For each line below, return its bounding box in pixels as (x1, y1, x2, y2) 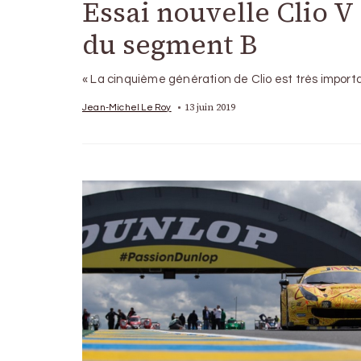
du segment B (82, 25, 257, 63)
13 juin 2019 (184, 100, 235, 114)
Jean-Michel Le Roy (82, 102, 172, 112)
